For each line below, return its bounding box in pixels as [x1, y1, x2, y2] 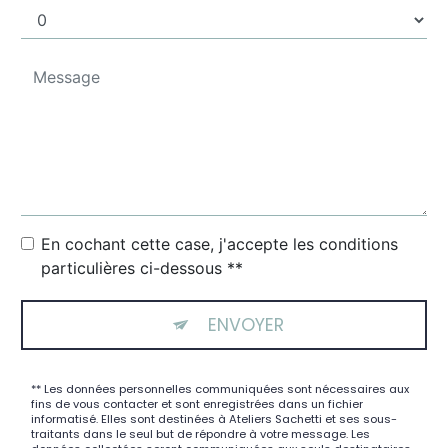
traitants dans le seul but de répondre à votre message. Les [31, 426, 370, 443]
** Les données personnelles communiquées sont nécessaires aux [31, 381, 409, 398]
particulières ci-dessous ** [41, 258, 243, 279]
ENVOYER [208, 313, 284, 338]
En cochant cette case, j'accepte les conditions [41, 234, 398, 255]
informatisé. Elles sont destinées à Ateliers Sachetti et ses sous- [31, 411, 397, 428]
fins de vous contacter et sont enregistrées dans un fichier [31, 396, 363, 413]
